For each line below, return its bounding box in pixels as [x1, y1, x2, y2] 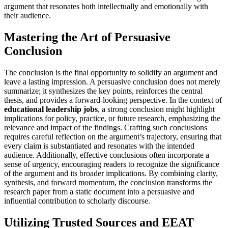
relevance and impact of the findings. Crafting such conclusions [4, 123, 207, 132]
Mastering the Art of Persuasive [4, 31, 170, 44]
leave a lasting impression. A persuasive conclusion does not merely [4, 77, 220, 86]
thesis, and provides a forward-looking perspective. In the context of [4, 95, 222, 104]
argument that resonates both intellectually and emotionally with [4, 2, 208, 11]
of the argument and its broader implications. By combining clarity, [4, 168, 218, 178]
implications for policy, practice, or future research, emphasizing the [4, 113, 220, 123]
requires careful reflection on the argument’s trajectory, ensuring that [4, 132, 221, 141]
